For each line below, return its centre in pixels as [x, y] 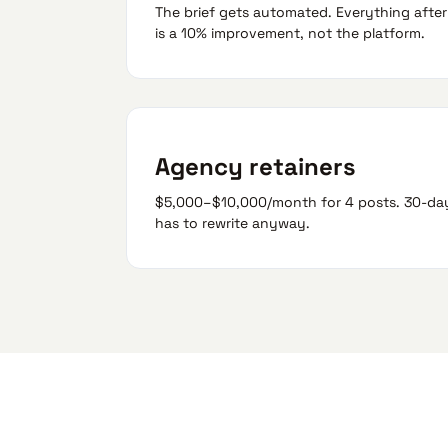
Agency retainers [255, 166]
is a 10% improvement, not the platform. [290, 33]
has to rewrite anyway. [232, 223]
